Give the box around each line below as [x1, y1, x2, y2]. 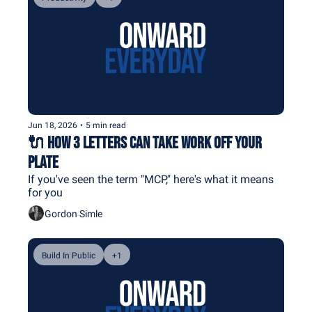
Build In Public [42, 251, 95, 261]
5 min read [86, 120, 126, 131]
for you [28, 186, 63, 200]
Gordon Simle [45, 208, 102, 219]
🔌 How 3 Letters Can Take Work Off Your [28, 133, 262, 154]
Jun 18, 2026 [28, 120, 77, 131]
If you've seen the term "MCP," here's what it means [28, 173, 274, 187]
